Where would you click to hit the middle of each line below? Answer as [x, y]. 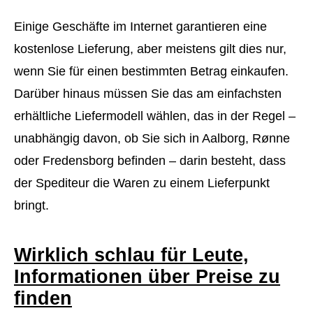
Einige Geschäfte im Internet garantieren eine [140, 27]
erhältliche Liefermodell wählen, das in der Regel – [155, 116]
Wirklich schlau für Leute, [131, 255]
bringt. [31, 206]
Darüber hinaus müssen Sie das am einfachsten [148, 94]
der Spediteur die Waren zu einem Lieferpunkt [142, 183]
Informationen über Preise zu [147, 277]
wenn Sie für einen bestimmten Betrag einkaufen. [151, 72]
